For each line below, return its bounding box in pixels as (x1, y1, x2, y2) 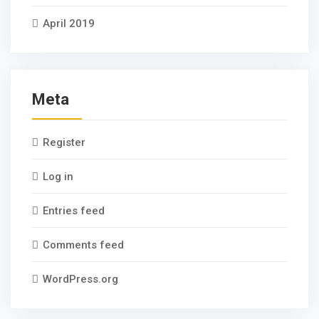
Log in (43, 170, 73, 183)
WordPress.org (43, 273, 118, 286)
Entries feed (43, 204, 105, 217)
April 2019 (43, 17, 95, 30)
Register (43, 136, 85, 149)
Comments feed (43, 239, 124, 251)
